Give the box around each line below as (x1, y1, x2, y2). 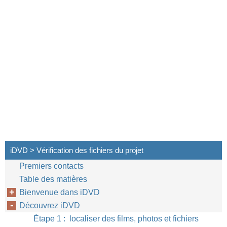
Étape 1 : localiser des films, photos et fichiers (33, 214, 199, 223)
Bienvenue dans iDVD (19, 188, 100, 197)
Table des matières (19, 175, 87, 183)
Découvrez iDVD (19, 201, 80, 210)
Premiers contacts (19, 162, 84, 170)
